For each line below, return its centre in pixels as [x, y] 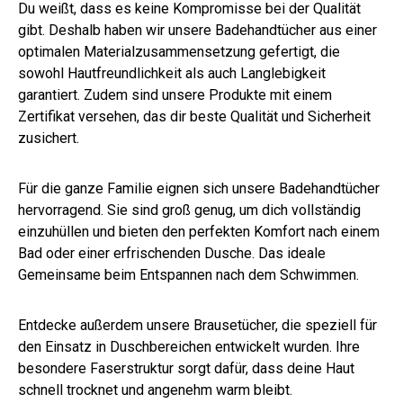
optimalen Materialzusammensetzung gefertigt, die [179, 52]
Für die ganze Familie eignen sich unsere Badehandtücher [199, 189]
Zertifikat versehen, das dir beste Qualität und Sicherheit [194, 117]
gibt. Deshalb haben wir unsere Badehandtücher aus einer [197, 31]
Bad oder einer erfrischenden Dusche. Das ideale [172, 254]
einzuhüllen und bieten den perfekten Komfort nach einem [199, 232]
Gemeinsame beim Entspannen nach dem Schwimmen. [188, 275]
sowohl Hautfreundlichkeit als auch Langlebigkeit [172, 74]
